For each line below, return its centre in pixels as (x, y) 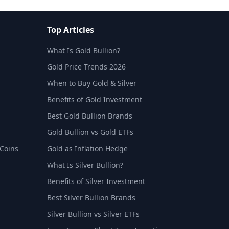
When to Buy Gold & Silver (92, 83)
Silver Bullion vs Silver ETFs (93, 214)
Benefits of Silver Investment (96, 181)
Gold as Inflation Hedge (87, 148)
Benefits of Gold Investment (95, 99)
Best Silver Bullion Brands (91, 198)
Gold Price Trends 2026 (86, 67)
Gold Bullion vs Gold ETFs (90, 132)
